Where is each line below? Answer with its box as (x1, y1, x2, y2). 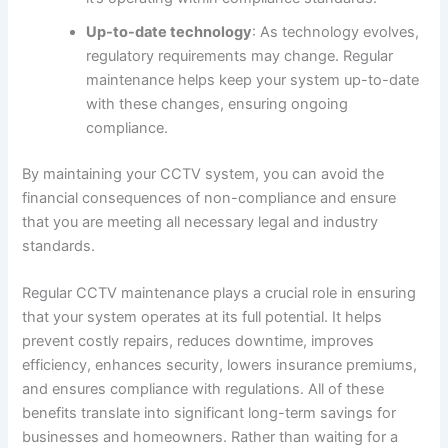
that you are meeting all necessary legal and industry (22, 212, 379, 231)
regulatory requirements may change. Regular (86, 46, 394, 65)
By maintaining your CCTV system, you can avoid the (22, 164, 385, 183)
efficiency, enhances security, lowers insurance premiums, (22, 356, 418, 375)
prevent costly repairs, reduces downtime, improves (22, 332, 375, 351)
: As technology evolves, (252, 22, 420, 41)
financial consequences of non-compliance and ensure (22, 188, 397, 207)
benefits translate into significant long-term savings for (22, 404, 397, 423)
